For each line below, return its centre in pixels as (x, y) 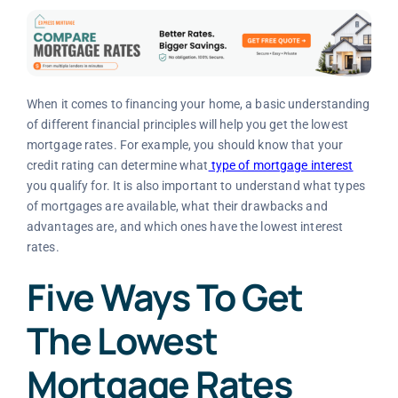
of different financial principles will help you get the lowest (187, 125)
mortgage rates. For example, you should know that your (185, 145)
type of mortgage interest (281, 166)
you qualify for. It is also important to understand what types (195, 186)
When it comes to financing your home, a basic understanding (198, 104)
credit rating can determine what (117, 166)
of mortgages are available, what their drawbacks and (177, 207)
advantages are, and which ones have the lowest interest (185, 227)
